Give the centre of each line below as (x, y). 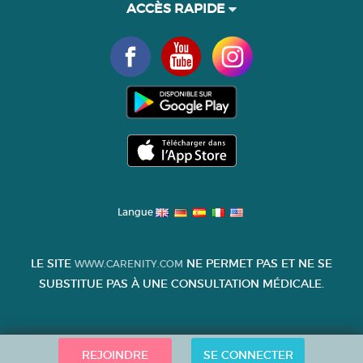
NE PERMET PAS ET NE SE (258, 263)
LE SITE (53, 263)
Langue (136, 212)
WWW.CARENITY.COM (129, 264)
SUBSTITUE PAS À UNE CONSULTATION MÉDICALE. (181, 284)
